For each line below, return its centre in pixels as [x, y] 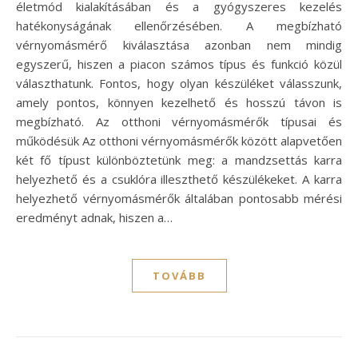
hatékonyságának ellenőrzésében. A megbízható [179, 25]
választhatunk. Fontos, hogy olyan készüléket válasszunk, [179, 83]
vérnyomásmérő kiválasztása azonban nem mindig [179, 44]
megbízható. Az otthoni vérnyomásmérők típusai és [179, 121]
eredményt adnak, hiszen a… [94, 217]
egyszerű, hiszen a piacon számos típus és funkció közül [179, 64]
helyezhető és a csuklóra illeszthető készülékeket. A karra [179, 179]
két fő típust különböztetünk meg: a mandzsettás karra [179, 159]
